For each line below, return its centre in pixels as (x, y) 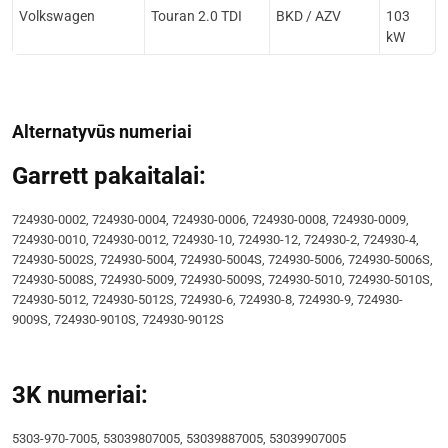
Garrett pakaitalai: (109, 176)
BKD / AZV (308, 16)
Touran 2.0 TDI (196, 16)
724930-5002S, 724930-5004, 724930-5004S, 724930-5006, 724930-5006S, (222, 259)
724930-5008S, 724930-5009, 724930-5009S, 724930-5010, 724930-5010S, (222, 279)
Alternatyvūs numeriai (102, 131)
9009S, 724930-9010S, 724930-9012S (118, 319)
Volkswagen (57, 16)
